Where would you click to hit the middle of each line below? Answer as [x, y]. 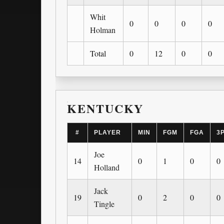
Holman [103, 30]
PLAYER [107, 133]
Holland [107, 167]
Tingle [104, 204]
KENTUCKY [105, 108]
